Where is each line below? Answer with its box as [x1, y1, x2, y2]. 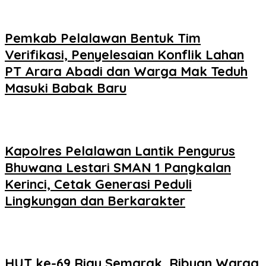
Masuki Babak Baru [5, 80, 126, 97]
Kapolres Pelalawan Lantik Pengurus [5, 142, 235, 159]
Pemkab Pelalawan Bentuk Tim [5, 30, 201, 47]
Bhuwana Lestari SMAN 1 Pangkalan [5, 159, 231, 176]
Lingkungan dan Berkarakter [5, 192, 185, 209]
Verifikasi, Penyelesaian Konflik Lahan [5, 46, 244, 64]
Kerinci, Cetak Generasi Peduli [5, 175, 192, 192]
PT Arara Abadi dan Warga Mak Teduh [5, 63, 248, 80]
